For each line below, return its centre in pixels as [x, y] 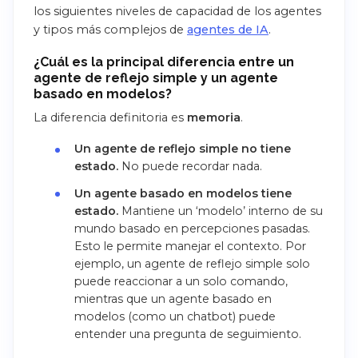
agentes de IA [228, 30]
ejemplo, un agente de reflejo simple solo [192, 263]
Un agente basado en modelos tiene [183, 193]
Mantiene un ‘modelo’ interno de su [220, 211]
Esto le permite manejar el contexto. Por [190, 246]
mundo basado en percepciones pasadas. [192, 228]
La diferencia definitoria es [110, 118]
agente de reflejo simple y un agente [156, 78]
